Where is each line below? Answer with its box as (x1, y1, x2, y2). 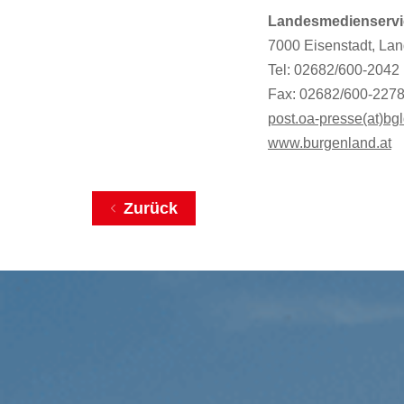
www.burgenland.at (268, 135, 391, 151)
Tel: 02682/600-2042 (268, 62, 399, 78)
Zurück (124, 199, 178, 217)
